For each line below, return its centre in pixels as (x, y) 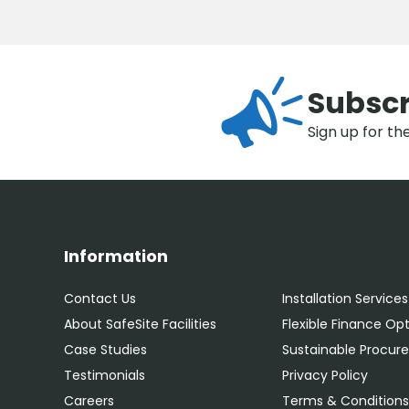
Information (116, 256)
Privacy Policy (325, 375)
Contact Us (100, 299)
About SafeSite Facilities (140, 324)
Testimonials (105, 375)
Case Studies (105, 350)
